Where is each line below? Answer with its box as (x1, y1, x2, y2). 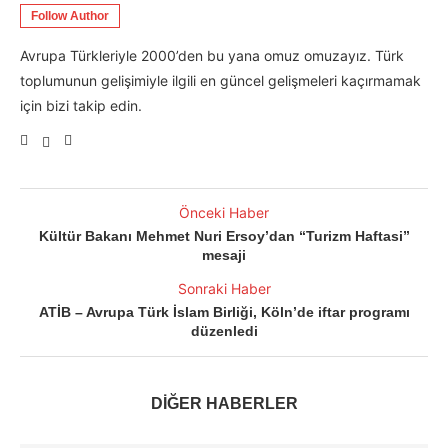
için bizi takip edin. (20, 97, 142, 115)
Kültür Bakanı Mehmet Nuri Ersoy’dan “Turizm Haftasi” (38, 228, 410, 245)
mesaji (202, 247, 246, 264)
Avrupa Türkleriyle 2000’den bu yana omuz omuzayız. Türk (20, 47, 404, 65)
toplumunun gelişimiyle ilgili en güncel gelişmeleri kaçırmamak (20, 72, 421, 90)
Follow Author (31, 9, 109, 24)
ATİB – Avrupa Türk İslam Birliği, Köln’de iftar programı (38, 304, 410, 321)
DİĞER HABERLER (150, 395, 298, 413)
